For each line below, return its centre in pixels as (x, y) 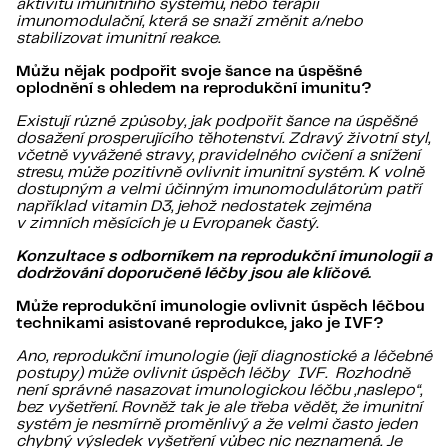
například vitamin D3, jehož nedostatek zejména (193, 207)
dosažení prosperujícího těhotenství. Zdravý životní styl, (223, 139)
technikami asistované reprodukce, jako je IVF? (200, 324)
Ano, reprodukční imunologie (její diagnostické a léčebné (224, 357)
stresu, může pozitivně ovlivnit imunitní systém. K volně (220, 173)
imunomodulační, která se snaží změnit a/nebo (189, 22)
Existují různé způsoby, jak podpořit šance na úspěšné (216, 122)
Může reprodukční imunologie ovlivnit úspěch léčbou (220, 307)
